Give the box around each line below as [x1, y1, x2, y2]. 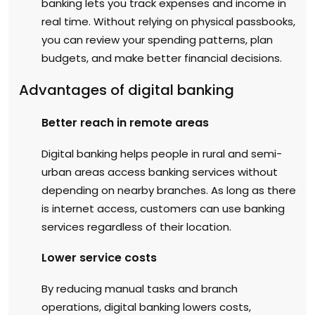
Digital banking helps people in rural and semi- [41, 146, 282, 161]
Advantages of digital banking [19, 79, 234, 100]
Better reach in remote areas [41, 114, 209, 131]
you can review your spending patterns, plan [41, 32, 273, 47]
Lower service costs [41, 249, 157, 266]
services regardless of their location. [41, 219, 231, 234]
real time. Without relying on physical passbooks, [41, 13, 295, 29]
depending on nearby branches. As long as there [41, 182, 296, 198]
